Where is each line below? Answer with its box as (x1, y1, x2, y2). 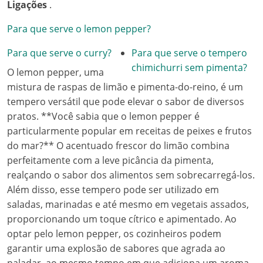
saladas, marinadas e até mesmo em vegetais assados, (7, 198, 249, 211)
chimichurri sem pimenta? (131, 61, 247, 74)
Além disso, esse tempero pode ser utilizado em (7, 183, 219, 196)
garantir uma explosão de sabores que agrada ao (7, 242, 225, 255)
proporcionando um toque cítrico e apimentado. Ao (7, 213, 237, 225)
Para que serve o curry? (7, 46, 112, 59)
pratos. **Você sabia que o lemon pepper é (7, 110, 200, 123)
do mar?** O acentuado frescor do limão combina (7, 139, 230, 152)
